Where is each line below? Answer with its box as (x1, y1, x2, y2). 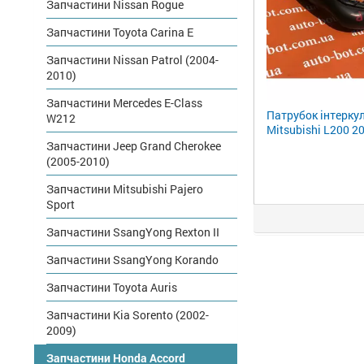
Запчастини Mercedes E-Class (46, 95, 202, 110)
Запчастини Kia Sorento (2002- (46, 307, 209, 323)
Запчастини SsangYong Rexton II (46, 224, 219, 240)
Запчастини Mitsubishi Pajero (46, 181, 203, 197)
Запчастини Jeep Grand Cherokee (46, 138, 221, 154)
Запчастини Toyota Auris (46, 279, 177, 295)
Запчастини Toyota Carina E (46, 24, 193, 40)
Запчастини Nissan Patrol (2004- (46, 52, 219, 67)
